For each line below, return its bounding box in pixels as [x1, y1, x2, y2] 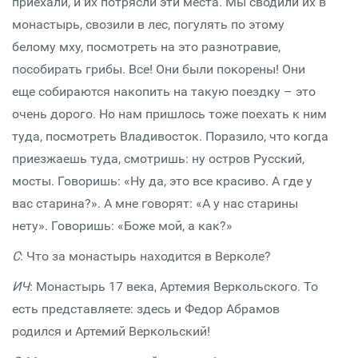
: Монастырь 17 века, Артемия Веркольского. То [30, 279, 318, 294]
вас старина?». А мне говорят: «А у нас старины [12, 196, 298, 211]
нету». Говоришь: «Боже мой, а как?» [12, 218, 233, 233]
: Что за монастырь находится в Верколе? [20, 249, 271, 264]
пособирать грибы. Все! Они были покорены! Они [12, 62, 305, 77]
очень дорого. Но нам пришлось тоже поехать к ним [12, 106, 327, 121]
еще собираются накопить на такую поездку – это [12, 84, 316, 99]
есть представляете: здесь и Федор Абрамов [12, 301, 280, 316]
